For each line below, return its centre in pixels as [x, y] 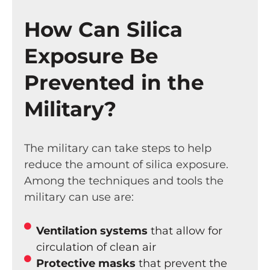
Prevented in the [114, 83]
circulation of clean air [96, 247]
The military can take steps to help [118, 149]
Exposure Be [91, 56]
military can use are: [79, 197]
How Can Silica [103, 30]
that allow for [185, 231]
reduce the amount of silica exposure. [126, 165]
